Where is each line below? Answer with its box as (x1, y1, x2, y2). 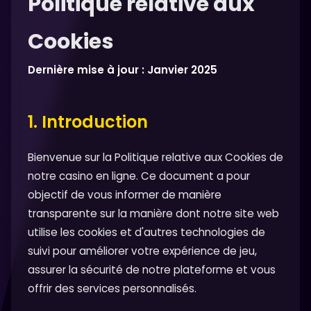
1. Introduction (28, 110, 148, 133)
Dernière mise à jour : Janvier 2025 (28, 62, 217, 77)
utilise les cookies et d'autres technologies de (28, 225, 265, 239)
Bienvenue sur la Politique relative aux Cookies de (28, 150, 283, 165)
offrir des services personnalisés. (28, 281, 196, 296)
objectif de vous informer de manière (28, 187, 221, 202)
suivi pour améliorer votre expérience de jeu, (28, 244, 257, 258)
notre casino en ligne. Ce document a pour (28, 169, 250, 183)
